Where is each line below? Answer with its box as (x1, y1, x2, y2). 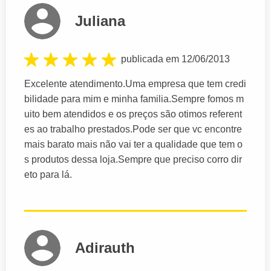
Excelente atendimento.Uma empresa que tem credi (24, 79, 246, 90)
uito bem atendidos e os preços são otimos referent (24, 109, 242, 120)
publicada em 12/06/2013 (121, 54, 230, 65)
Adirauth (75, 240, 135, 256)
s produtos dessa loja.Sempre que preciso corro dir (24, 154, 242, 165)
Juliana (75, 13, 125, 30)
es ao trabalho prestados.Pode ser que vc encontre (24, 124, 242, 135)
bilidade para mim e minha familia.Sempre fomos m (24, 94, 244, 105)
